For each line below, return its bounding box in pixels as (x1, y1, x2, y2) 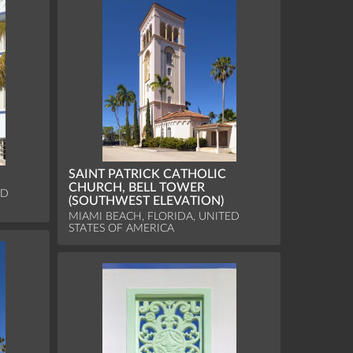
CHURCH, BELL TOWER (69, 181, 206, 195)
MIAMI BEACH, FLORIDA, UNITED (69, 210, 240, 223)
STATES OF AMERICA (69, 222, 175, 235)
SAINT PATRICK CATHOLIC (69, 168, 227, 181)
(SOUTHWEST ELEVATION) (69, 195, 225, 208)
